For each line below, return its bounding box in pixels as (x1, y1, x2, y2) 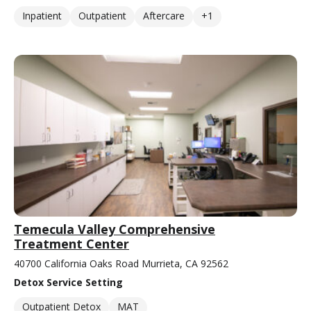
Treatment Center (14, 235, 129, 253)
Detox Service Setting (14, 276, 123, 289)
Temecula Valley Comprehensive (14, 221, 215, 238)
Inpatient (22, 9, 62, 23)
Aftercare (143, 9, 185, 23)
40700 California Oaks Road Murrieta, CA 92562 (14, 257, 228, 271)
